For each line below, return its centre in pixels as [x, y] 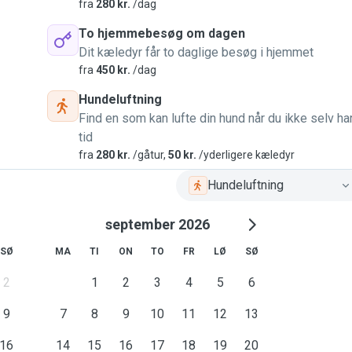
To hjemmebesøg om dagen [162, 33]
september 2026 [157, 224]
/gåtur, [149, 155]
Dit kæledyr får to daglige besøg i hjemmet [196, 52]
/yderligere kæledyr [246, 155]
